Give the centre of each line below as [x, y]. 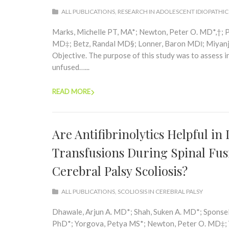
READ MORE [71, 91]
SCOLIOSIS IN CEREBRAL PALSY [160, 191]
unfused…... [71, 67]
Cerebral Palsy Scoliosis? [120, 171]
